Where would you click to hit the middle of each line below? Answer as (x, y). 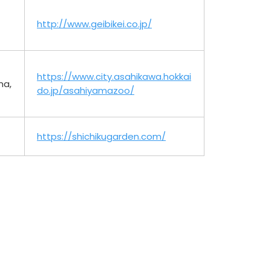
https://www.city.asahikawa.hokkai (114, 76)
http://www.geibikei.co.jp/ (94, 24)
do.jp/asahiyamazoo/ (86, 90)
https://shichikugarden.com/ (101, 136)
